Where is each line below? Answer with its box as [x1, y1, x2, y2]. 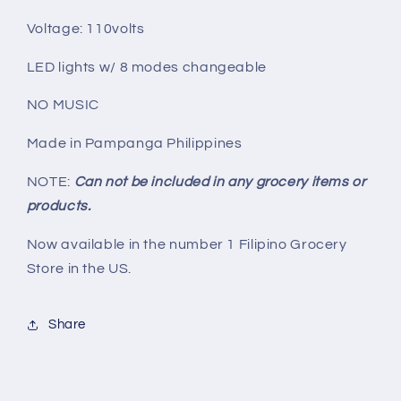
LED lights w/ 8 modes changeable [26, 59, 270, 74]
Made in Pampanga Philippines [26, 136, 246, 151]
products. [26, 198, 95, 213]
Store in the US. [26, 260, 135, 276]
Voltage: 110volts [26, 21, 145, 36]
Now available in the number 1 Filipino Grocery [26, 236, 347, 252]
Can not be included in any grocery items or [73, 174, 366, 189]
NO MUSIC [26, 98, 99, 113]
